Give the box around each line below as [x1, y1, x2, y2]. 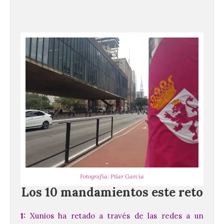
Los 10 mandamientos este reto [21, 184, 203, 200]
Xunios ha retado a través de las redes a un [25, 210, 203, 220]
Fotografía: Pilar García [80, 172, 144, 180]
